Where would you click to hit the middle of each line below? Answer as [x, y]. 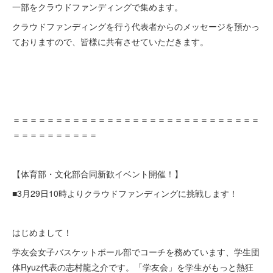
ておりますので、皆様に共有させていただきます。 [110, 41]
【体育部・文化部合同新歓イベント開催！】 [97, 174]
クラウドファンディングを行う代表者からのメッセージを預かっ [136, 26]
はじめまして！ [42, 232]
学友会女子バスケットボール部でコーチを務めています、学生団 [136, 252]
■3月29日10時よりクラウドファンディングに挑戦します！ [125, 193]
